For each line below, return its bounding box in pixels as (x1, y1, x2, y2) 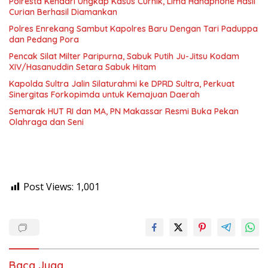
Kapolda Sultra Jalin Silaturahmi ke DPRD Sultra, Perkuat (9, 78, 234, 90)
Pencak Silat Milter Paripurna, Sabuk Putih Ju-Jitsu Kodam (9, 51, 239, 62)
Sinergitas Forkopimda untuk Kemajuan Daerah (9, 89, 200, 100)
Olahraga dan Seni (9, 117, 84, 128)
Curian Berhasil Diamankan (9, 7, 117, 18)
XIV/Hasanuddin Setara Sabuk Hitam (9, 62, 156, 73)
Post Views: (23, 180, 74, 194)
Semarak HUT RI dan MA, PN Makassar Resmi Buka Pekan (9, 106, 239, 117)
